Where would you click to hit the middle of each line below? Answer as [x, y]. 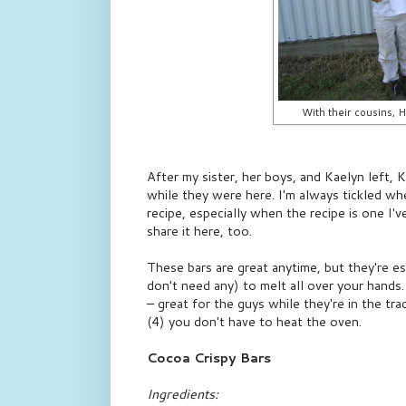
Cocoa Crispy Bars [209, 358]
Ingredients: [183, 394]
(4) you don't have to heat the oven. [254, 322]
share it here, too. [199, 231]
